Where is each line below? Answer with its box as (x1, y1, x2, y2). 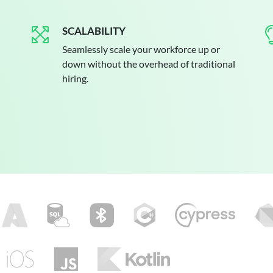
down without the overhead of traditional (62, 58, 235, 69)
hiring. (62, 73, 88, 84)
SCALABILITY (62, 24, 126, 37)
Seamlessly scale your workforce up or (62, 43, 220, 55)
